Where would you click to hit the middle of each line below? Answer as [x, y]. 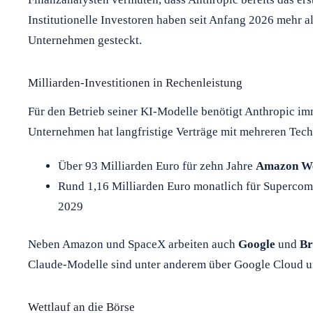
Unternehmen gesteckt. [85, 40]
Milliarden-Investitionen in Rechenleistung [135, 82]
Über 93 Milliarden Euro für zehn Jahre [156, 166]
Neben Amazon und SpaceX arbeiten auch [133, 245]
